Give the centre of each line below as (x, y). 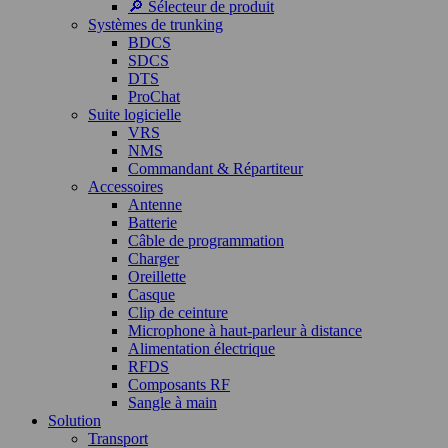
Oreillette (157, 276)
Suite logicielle (134, 114)
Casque (151, 294)
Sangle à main (172, 402)
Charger (153, 258)
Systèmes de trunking (155, 24)
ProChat (154, 96)
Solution (74, 420)
